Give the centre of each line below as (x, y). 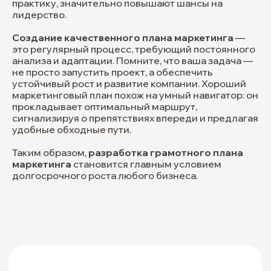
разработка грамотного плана (165, 152)
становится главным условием (147, 164)
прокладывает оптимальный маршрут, (105, 106)
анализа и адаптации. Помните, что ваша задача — (132, 60)
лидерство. (39, 15)
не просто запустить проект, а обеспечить (113, 72)
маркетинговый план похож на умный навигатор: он (135, 95)
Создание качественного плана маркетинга (123, 38)
